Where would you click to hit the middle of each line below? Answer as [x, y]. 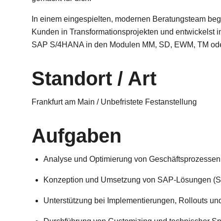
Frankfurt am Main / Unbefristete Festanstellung [114, 102]
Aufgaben [76, 136]
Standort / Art [94, 78]
